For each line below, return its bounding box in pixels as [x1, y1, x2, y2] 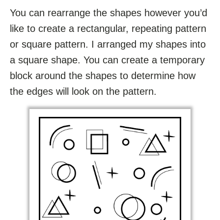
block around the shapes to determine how [10, 70, 195, 82]
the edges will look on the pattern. [10, 86, 157, 97]
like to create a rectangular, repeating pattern [10, 23, 206, 34]
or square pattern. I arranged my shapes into [10, 39, 206, 50]
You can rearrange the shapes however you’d [10, 7, 207, 19]
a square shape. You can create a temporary [10, 55, 205, 66]
